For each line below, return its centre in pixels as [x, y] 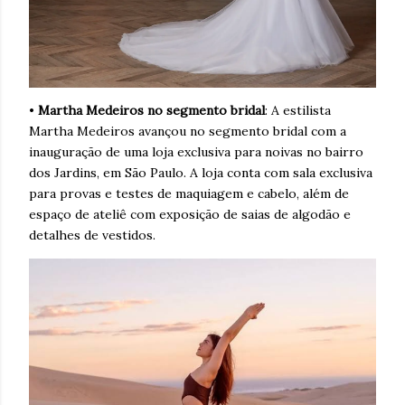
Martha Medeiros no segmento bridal [151, 110]
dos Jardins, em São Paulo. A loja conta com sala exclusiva [201, 172]
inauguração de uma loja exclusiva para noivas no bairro [196, 151]
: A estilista [298, 110]
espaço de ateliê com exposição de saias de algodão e [190, 214]
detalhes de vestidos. [92, 235]
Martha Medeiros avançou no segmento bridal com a [188, 131]
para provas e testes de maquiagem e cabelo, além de [189, 193]
